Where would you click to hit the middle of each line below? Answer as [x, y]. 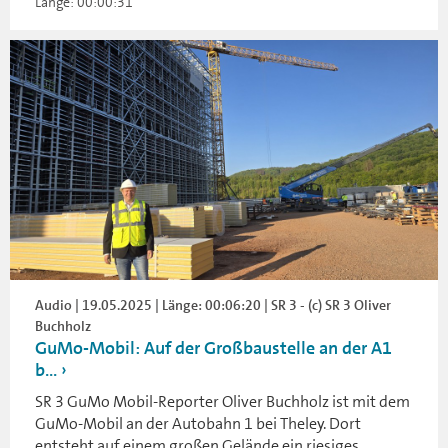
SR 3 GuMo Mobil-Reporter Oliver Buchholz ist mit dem [222, 402]
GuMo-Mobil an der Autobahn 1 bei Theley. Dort [198, 424]
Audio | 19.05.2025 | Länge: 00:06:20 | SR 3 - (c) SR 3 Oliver [213, 305]
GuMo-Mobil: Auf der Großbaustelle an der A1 [213, 348]
